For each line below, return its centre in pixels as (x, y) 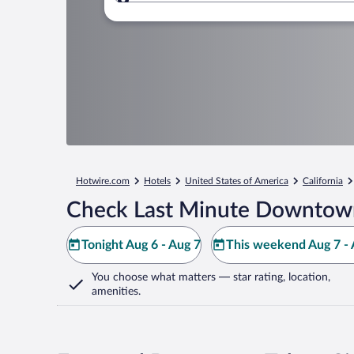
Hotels (157, 181)
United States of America (237, 181)
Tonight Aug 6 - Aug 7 (141, 245)
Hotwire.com (103, 181)
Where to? (178, 9)
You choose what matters (154, 277)
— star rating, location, (273, 277)
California (323, 181)
